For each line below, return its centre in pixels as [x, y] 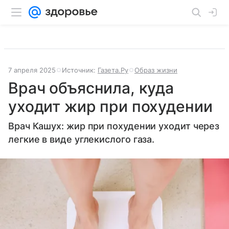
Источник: [80, 70]
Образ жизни [156, 70]
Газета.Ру [113, 70]
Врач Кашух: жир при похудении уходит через [114, 126]
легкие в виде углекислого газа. [82, 139]
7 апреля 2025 [32, 70]
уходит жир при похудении [110, 106]
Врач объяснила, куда [91, 88]
